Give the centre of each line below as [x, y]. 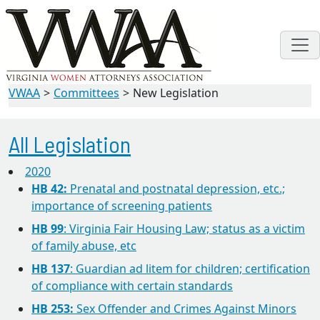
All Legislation [70, 144]
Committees [86, 93]
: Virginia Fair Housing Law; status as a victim [184, 229]
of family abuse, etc [84, 246]
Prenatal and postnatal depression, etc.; [176, 189]
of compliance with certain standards [132, 286]
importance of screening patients [122, 206]
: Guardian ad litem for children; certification [190, 269]
